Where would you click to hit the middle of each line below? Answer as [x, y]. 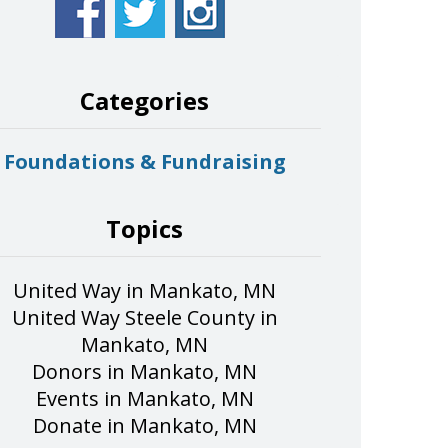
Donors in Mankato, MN [145, 371]
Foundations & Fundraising [144, 161]
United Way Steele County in [144, 317]
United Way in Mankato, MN [145, 290]
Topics [145, 228]
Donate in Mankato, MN [144, 425]
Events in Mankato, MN [144, 398]
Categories [145, 100]
